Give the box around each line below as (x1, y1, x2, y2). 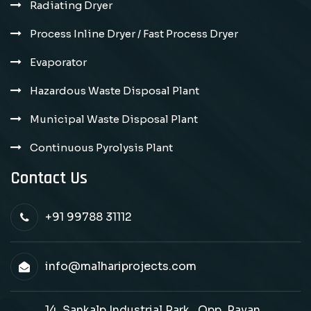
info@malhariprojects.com (45, 259, 196, 274)
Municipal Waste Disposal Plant (30, 112, 198, 126)
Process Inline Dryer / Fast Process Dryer (30, 27, 238, 41)
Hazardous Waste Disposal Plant (30, 84, 199, 98)
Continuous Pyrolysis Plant (30, 141, 173, 155)
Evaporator (30, 56, 87, 69)
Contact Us (10, 167, 87, 190)
